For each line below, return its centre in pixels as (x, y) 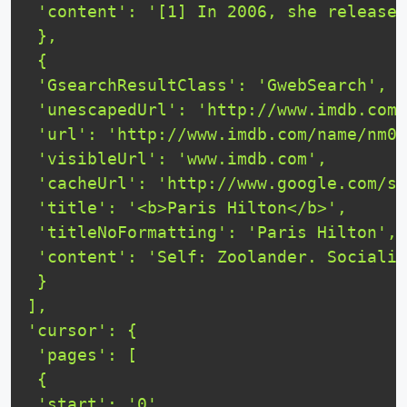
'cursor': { (82, 331)
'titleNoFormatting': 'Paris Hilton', (212, 233)
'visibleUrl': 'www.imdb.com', (177, 159)
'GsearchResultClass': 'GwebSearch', (207, 85)
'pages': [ (82, 355)
